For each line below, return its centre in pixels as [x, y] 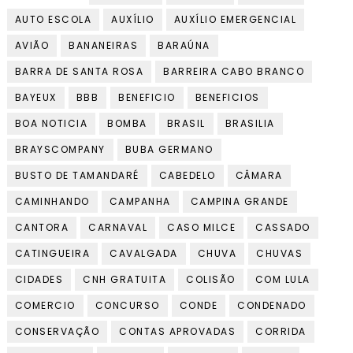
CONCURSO [127, 306]
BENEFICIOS [227, 98]
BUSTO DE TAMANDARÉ [77, 176]
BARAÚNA [184, 46]
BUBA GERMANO [169, 150]
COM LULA [282, 280]
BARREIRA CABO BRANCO [234, 72]
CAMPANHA [140, 202]
